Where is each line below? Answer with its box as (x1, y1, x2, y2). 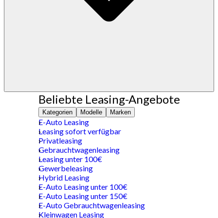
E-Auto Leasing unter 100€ (38, 182, 127, 191)
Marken (109, 108, 131, 116)
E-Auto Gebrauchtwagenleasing (38, 200, 145, 210)
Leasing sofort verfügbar (38, 126, 121, 136)
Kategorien (42, 108, 73, 116)
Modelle (80, 108, 102, 116)
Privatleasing (38, 135, 82, 145)
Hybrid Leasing (38, 172, 90, 182)
